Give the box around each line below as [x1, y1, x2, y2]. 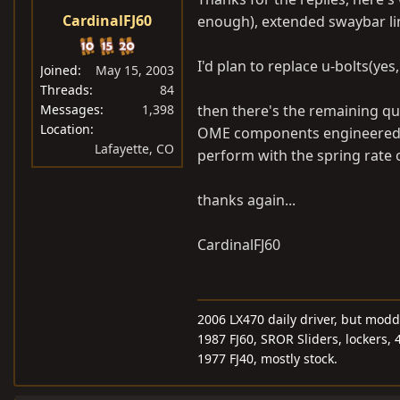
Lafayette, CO [95, 139, 174, 157]
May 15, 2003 [96, 61, 174, 79]
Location [40, 120, 90, 137]
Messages [40, 100, 100, 118]
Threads [40, 80, 89, 98]
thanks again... [197, 189, 296, 210]
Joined [40, 61, 78, 79]
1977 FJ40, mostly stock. [197, 349, 337, 367]
